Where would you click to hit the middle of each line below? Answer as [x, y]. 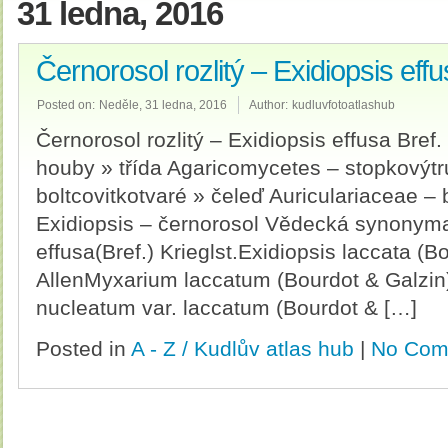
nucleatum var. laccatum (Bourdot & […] [226, 307]
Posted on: [66, 105]
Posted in [83, 348]
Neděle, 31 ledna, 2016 [163, 105]
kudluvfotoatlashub [343, 105]
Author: [268, 105]
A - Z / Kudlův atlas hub [242, 348]
